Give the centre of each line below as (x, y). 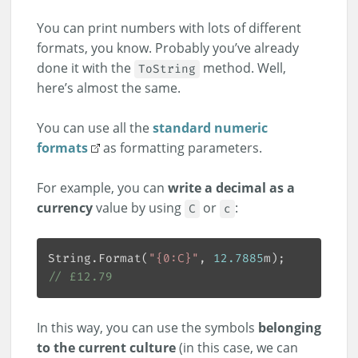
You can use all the (95, 127)
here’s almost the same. (109, 88)
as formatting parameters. (181, 147)
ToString (167, 69)
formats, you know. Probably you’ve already (168, 48)
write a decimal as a (231, 187)
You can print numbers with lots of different (169, 28)
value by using (139, 207)
